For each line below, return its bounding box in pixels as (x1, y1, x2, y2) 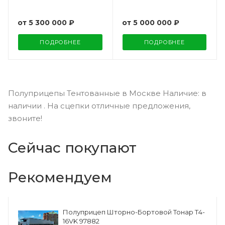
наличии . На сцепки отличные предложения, (8, 101, 190, 111)
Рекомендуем (8, 169, 112, 186)
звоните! (8, 114, 42, 124)
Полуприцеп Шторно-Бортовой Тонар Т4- (63, 208, 205, 216)
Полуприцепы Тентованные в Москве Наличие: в (8, 88, 206, 98)
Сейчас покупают (8, 139, 137, 157)
